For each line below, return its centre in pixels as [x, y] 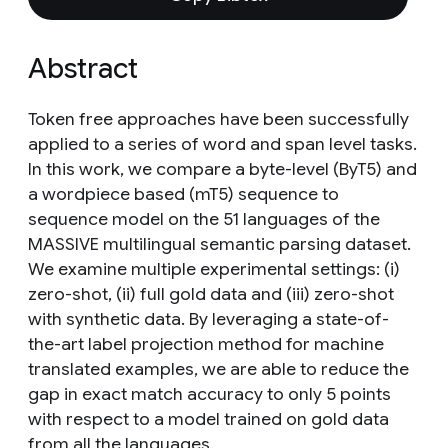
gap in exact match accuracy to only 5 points [209, 394]
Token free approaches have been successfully [218, 119]
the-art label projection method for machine [206, 344]
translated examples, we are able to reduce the [218, 369]
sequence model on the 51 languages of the [204, 219]
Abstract [83, 68]
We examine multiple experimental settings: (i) [214, 269]
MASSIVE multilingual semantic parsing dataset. [219, 244]
